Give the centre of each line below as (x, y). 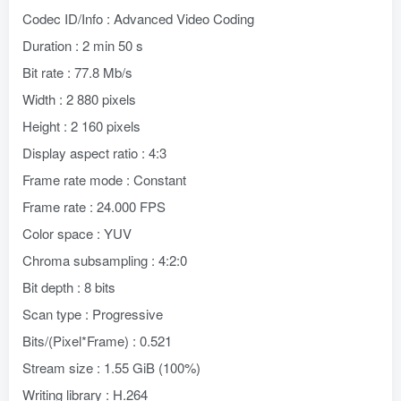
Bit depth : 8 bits (69, 287)
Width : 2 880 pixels (79, 99)
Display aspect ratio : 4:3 (94, 153)
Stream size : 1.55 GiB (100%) (111, 367)
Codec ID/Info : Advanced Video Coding (138, 18)
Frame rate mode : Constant (104, 179)
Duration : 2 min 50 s (83, 45)
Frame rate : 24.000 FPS (94, 206)
